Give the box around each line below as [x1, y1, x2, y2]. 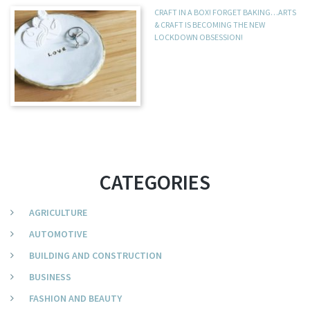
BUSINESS [29, 271, 71, 284]
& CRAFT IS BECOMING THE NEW [154, 19, 266, 30]
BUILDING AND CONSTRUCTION [29, 249, 162, 262]
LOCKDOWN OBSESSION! [154, 32, 244, 43]
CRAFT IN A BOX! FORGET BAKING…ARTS [154, 7, 297, 18]
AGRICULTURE [29, 206, 87, 219]
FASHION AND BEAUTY [29, 292, 122, 305]
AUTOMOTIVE [29, 228, 87, 241]
